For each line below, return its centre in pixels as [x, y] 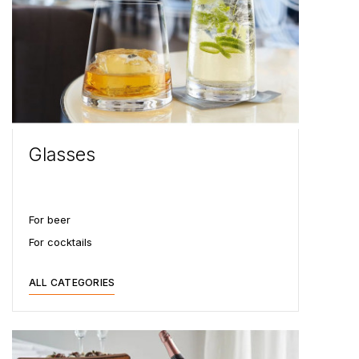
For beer [50, 220]
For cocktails [61, 242]
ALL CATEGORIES [72, 282]
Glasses [62, 155]
